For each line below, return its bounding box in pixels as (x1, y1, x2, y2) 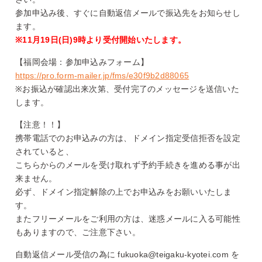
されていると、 (15, 146, 74, 156)
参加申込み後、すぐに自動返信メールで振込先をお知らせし (15, 8, 240, 18)
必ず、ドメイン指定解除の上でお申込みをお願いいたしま (15, 187, 232, 196)
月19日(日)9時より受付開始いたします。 (32, 35, 187, 44)
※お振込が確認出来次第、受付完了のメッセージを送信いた (15, 84, 239, 94)
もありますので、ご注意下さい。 (15, 227, 140, 237)
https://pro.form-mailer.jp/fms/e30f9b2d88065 (15, 70, 189, 80)
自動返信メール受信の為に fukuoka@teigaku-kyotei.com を (15, 249, 240, 259)
